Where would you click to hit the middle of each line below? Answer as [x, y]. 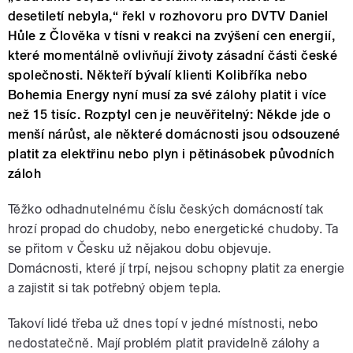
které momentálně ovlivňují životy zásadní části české [173, 56]
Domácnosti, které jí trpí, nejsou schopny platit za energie [176, 269]
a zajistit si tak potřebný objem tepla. [115, 288]
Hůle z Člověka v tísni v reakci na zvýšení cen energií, [172, 36]
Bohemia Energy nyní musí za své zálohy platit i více [167, 95]
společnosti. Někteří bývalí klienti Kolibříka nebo [158, 76]
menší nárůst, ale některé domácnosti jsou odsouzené [174, 135]
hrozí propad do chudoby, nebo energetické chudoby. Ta [173, 229]
